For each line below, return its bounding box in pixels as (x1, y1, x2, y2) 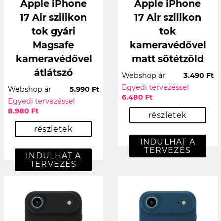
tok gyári (31, 25, 75, 37)
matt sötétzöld (131, 52, 204, 65)
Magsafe (33, 38, 74, 51)
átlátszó (34, 66, 73, 78)
